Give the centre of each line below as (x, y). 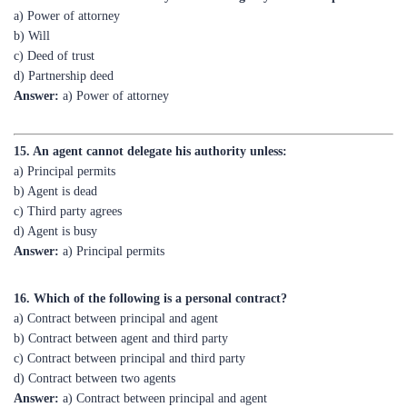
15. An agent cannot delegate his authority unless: (150, 109)
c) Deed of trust (54, 14)
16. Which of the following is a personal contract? (150, 257)
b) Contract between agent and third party (121, 297)
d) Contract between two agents (94, 337)
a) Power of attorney (114, 54)
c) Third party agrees (68, 169)
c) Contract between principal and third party (129, 317)
